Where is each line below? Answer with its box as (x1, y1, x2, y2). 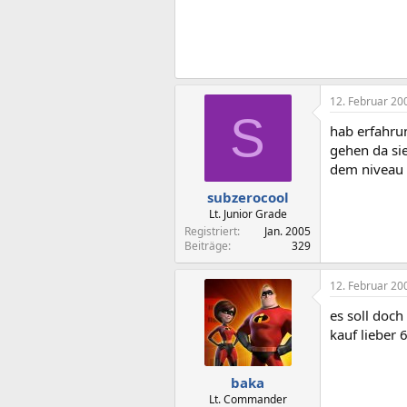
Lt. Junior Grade (208, 206, 287, 222)
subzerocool (206, 188, 289, 206)
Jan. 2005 (264, 223, 311, 239)
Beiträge (184, 238, 228, 253)
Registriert (184, 223, 237, 239)
